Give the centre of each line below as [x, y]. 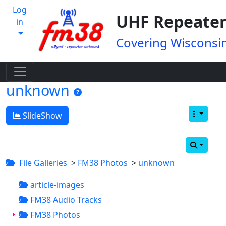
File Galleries [43, 163]
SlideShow [41, 115]
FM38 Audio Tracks [65, 200]
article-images [56, 184]
